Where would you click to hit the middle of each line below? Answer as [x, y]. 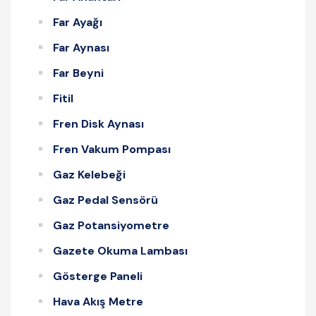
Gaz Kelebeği [89, 174]
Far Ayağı [78, 22]
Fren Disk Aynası [98, 123]
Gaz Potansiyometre [111, 225]
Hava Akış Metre [98, 301]
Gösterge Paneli [98, 276]
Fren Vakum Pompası [112, 149]
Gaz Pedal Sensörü [105, 200]
